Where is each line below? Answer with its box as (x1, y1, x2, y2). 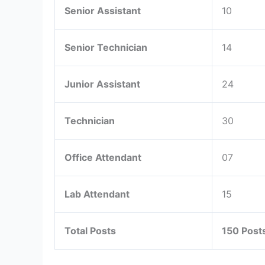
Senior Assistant (64, 4, 143, 17)
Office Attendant (64, 151, 144, 163)
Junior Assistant (64, 77, 143, 90)
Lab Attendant (64, 188, 132, 200)
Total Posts (64, 224, 118, 237)
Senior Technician (64, 41, 150, 53)
